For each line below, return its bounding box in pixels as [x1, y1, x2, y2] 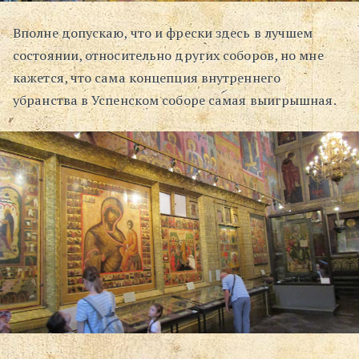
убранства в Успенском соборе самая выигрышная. [13, 91, 337, 110]
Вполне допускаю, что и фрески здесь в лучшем [13, 24, 313, 42]
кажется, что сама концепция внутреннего [13, 69, 280, 87]
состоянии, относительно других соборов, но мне [13, 46, 324, 65]
